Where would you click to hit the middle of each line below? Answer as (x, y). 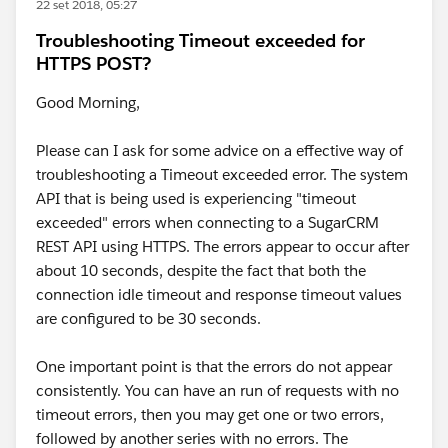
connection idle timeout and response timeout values (219, 294)
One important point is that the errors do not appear (214, 366)
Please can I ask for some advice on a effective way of (219, 150)
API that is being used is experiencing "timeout (196, 198)
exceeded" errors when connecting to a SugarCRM (207, 222)
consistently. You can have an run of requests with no (217, 390)
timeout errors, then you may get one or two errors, (210, 414)
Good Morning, (88, 102)
